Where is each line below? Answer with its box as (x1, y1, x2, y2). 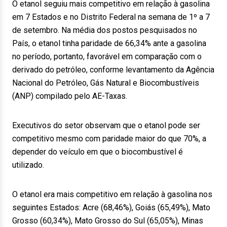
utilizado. (12, 160, 44, 170)
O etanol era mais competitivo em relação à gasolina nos (12, 190, 212, 199)
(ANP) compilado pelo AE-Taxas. (12, 91, 127, 101)
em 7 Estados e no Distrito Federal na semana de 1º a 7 (12, 12, 210, 22)
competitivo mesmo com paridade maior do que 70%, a (12, 134, 206, 143)
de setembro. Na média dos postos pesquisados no (12, 25, 197, 35)
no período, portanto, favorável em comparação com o (12, 52, 202, 61)
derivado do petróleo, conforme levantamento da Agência (12, 65, 214, 74)
